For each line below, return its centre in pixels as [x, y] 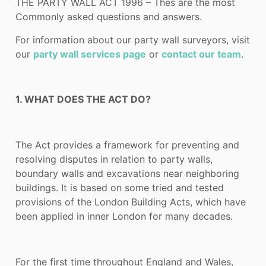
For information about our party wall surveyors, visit [133, 39]
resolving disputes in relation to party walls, [114, 159]
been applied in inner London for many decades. [124, 216]
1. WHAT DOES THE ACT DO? [83, 99]
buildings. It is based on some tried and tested [120, 188]
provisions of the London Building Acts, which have [131, 202]
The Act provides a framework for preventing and [127, 145]
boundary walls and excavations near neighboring [127, 174]
